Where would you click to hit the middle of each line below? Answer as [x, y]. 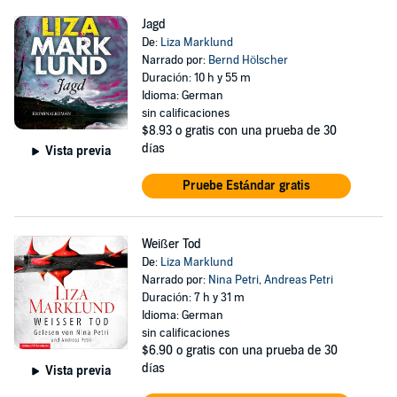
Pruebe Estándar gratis [246, 186]
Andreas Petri [298, 280]
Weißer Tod [171, 244]
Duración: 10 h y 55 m [196, 78]
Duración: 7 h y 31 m [193, 298]
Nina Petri [233, 280]
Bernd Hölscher [248, 60]
